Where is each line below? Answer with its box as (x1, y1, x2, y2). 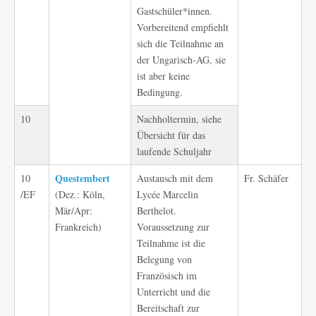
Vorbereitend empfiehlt (137, 20, 229, 34)
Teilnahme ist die (137, 236, 205, 250)
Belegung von (137, 253, 192, 266)
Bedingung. (137, 85, 183, 99)
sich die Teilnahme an (137, 37, 224, 50)
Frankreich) (55, 220, 102, 233)
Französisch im (137, 269, 197, 282)
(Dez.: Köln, (55, 188, 105, 201)
